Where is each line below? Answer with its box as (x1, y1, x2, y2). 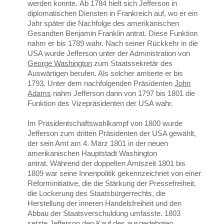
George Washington (27, 59, 92, 68)
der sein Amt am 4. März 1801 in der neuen (27, 139, 168, 148)
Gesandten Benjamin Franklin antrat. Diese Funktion (27, 29, 198, 38)
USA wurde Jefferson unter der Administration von (27, 49, 190, 58)
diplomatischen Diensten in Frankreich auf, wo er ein (27, 9, 198, 18)
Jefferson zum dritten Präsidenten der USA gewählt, (27, 129, 196, 138)
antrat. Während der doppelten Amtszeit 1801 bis (27, 159, 186, 168)
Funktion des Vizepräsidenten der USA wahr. (27, 99, 173, 108)
